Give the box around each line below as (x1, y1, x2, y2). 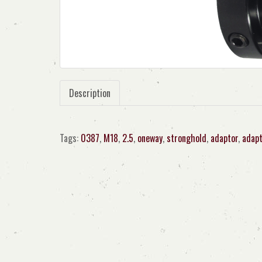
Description (69, 86, 111, 100)
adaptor (211, 131, 238, 145)
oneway (137, 131, 163, 145)
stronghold (167, 131, 206, 145)
